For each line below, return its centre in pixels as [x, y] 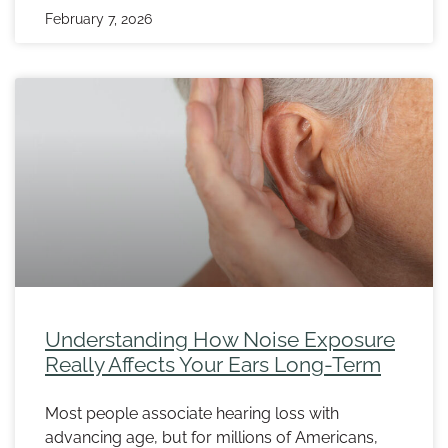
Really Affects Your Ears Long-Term [213, 365]
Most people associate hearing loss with [192, 414]
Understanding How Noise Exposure [220, 340]
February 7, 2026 [98, 19]
